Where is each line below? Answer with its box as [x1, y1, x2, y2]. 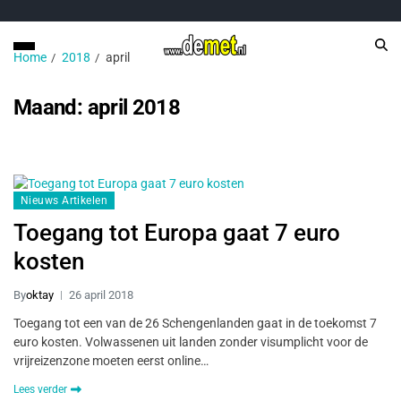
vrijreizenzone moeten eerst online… [13, 354, 209, 368]
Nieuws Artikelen [21, 194, 108, 207]
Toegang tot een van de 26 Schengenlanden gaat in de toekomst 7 [13, 316, 377, 330]
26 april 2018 [69, 288, 133, 302]
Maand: [13, 95, 88, 120]
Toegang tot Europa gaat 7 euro [13, 219, 340, 246]
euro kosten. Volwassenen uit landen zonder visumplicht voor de [13, 335, 368, 349]
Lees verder [13, 383, 67, 396]
